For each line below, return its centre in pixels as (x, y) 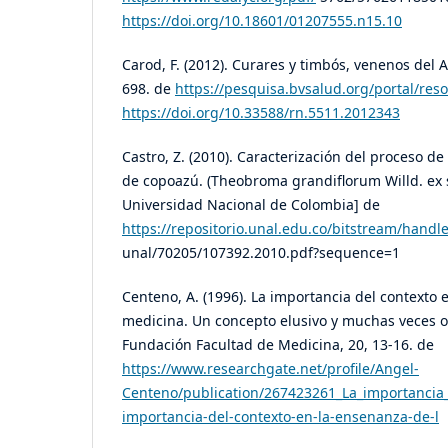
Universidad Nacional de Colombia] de (251, 205)
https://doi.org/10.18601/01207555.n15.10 (262, 21)
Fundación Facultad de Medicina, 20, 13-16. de (278, 345)
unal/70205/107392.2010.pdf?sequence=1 (261, 253)
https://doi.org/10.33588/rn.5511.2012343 (261, 113)
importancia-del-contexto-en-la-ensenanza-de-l (280, 417)
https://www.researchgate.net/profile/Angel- (270, 369)
